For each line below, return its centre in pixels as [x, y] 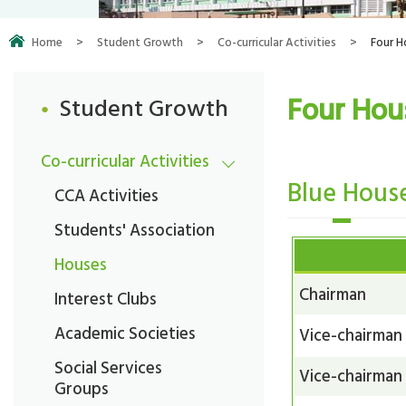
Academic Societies [125, 333]
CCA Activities [106, 195]
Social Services [108, 367]
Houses [81, 264]
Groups [82, 388]
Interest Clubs [106, 299]
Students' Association [135, 230]
